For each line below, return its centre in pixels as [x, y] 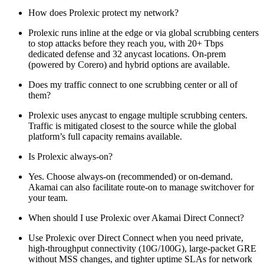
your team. [48, 197]
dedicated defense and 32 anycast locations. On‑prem [127, 54]
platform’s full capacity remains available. [105, 136]
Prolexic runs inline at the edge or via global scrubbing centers [143, 32]
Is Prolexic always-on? [70, 156]
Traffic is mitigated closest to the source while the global [132, 126]
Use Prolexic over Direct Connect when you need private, [136, 237]
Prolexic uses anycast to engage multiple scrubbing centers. [138, 115]
